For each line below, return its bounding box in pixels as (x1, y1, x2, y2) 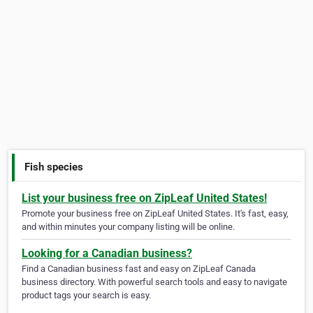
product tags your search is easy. (22, 290, 151, 301)
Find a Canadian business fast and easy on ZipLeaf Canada (22, 263, 256, 275)
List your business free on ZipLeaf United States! (22, 191, 267, 205)
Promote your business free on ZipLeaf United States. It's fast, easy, (22, 208, 289, 219)
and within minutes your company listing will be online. (22, 221, 235, 233)
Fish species (24, 160, 84, 173)
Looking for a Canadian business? (22, 247, 192, 261)
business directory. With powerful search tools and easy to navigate (22, 277, 287, 288)
